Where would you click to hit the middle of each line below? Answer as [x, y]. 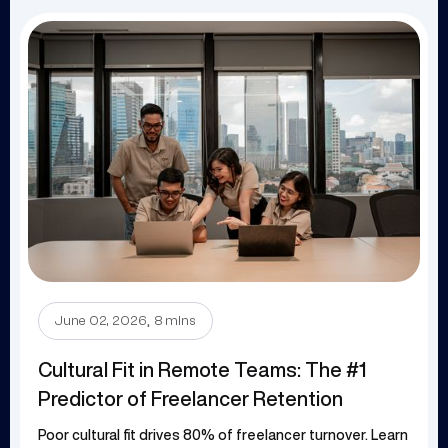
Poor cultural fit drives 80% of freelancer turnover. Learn [223, 434]
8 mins [175, 320]
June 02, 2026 [101, 320]
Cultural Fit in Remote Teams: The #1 [202, 369]
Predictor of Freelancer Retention [190, 398]
